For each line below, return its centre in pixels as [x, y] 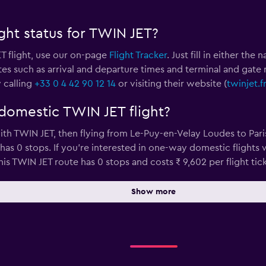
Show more [153, 191]
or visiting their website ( [171, 83]
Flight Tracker [138, 55]
